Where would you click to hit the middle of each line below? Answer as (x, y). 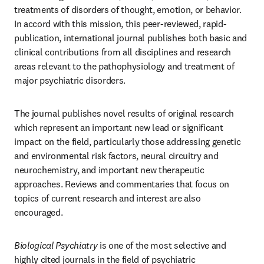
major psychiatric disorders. (71, 80)
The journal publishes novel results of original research (124, 113)
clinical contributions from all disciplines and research (123, 52)
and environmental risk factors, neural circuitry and (116, 156)
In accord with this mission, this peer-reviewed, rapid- (121, 24)
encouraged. (39, 212)
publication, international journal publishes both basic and (131, 38)
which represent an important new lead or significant (119, 127)
